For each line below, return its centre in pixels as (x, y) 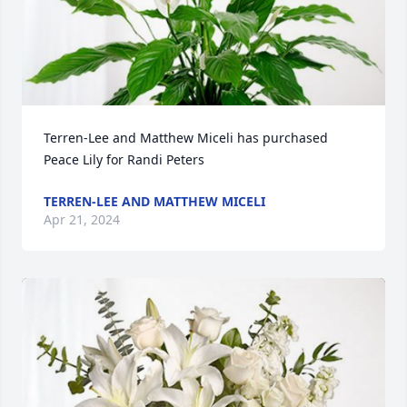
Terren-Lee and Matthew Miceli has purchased (186, 138)
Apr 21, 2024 (82, 219)
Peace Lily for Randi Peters (124, 159)
